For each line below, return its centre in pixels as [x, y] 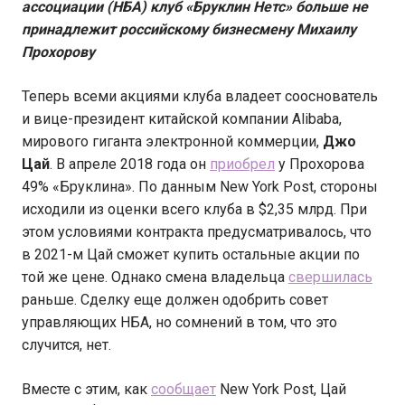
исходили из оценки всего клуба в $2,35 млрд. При [194, 210]
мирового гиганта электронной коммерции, [172, 142]
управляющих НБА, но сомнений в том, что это [179, 323]
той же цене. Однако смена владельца [155, 278]
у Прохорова [320, 165]
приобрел [242, 165]
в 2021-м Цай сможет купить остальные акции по [191, 255]
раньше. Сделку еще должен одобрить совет [175, 300]
